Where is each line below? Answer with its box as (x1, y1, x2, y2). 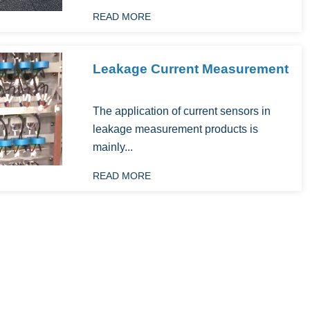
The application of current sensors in (93, 105, 271, 117)
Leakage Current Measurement (93, 62, 289, 76)
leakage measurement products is (93, 123, 258, 135)
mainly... (93, 141, 133, 153)
